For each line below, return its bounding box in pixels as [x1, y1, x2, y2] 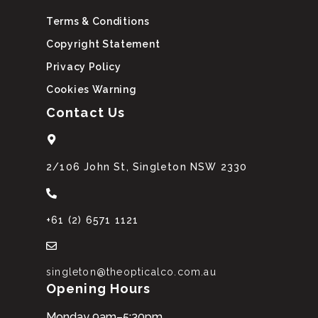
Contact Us [46, 105, 125, 121]
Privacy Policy [46, 60, 121, 72]
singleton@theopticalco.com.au [46, 266, 216, 278]
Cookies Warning [46, 83, 137, 95]
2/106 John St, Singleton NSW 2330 [46, 160, 248, 172]
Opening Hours [46, 281, 151, 297]
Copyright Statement [46, 38, 160, 50]
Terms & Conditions [46, 15, 150, 27]
